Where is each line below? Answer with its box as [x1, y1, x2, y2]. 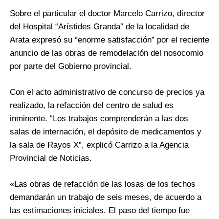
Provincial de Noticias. [10, 153, 92, 163]
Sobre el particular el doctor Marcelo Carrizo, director [10, 8, 205, 18]
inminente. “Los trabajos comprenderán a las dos [10, 113, 188, 123]
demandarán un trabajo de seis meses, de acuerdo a [10, 192, 201, 202]
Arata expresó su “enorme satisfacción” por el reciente [10, 35, 209, 44]
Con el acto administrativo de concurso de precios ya [10, 87, 204, 97]
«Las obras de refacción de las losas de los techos [10, 179, 196, 189]
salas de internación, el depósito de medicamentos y [10, 127, 201, 136]
